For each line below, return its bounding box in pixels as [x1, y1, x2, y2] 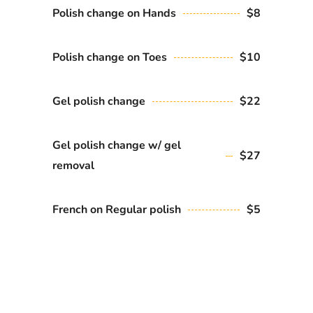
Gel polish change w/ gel [52, 138, 181, 153]
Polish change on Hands [52, 6, 176, 21]
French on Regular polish [52, 202, 181, 217]
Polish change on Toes [52, 50, 167, 65]
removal [52, 158, 94, 173]
